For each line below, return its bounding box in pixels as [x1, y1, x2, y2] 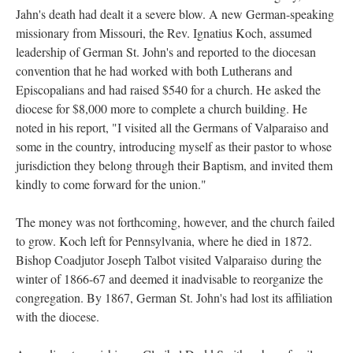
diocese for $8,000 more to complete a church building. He [16, 100, 307, 117]
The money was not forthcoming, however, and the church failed [16, 214, 335, 230]
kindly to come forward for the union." [16, 176, 206, 192]
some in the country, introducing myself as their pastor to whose [16, 138, 332, 154]
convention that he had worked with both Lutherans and [16, 62, 292, 79]
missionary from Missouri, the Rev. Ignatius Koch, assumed [16, 24, 312, 41]
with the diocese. [16, 308, 99, 325]
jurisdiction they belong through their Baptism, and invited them [16, 157, 333, 173]
